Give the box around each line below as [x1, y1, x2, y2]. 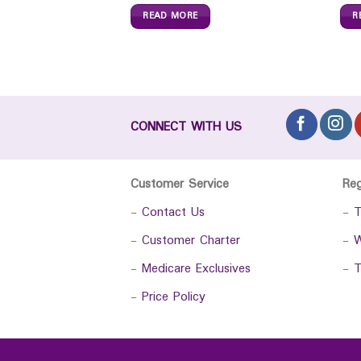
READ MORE [143, 8, 198, 23]
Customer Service [131, 173, 229, 194]
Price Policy [142, 286, 205, 307]
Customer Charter [142, 230, 240, 251]
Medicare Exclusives [142, 258, 251, 279]
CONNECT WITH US [131, 116, 242, 137]
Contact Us [142, 201, 205, 222]
